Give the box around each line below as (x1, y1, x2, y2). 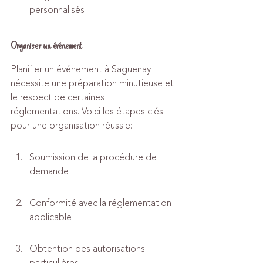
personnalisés (29, 3, 85, 17)
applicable (29, 210, 72, 224)
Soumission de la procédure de (29, 150, 159, 164)
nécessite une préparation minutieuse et (11, 76, 176, 90)
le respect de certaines (11, 90, 107, 104)
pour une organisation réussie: (11, 119, 132, 133)
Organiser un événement (11, 39, 82, 52)
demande (29, 164, 69, 178)
